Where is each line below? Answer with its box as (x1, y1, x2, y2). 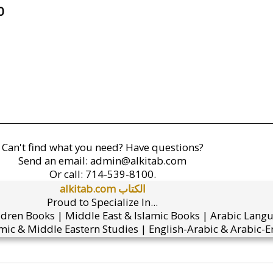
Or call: (49, 167, 85, 181)
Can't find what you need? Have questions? (1, 140, 204, 154)
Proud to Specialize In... (47, 195, 158, 209)
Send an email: (18, 154, 90, 168)
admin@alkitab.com (90, 154, 186, 168)
